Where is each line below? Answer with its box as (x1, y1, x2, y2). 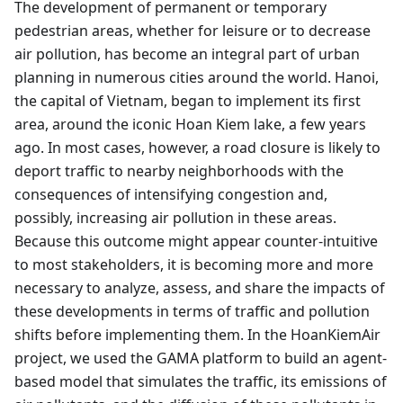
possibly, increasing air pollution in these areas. (14, 207, 336, 228)
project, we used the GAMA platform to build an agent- (14, 347, 387, 368)
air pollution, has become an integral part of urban (14, 43, 360, 64)
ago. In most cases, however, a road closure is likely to (14, 137, 381, 157)
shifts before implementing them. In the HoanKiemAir (14, 324, 381, 345)
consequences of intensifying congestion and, (14, 184, 327, 204)
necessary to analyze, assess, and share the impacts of (14, 277, 385, 298)
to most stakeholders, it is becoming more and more (14, 254, 373, 274)
